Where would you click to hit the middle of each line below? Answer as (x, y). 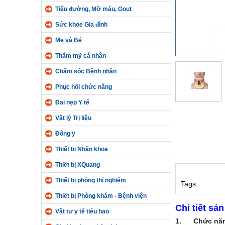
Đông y (65, 134)
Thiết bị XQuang (78, 165)
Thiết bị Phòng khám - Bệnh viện (101, 196)
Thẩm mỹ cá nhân (81, 56)
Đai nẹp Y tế (72, 102)
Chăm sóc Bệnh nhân (86, 71)
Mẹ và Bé (69, 40)
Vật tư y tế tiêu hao (82, 211)
